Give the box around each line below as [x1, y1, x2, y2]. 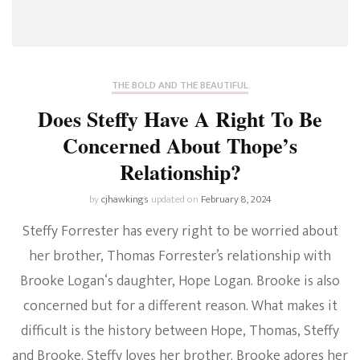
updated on [150, 190, 201, 209]
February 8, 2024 [200, 190, 272, 209]
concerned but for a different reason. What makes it [22, 294, 337, 319]
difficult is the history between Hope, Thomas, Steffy [21, 319, 339, 344]
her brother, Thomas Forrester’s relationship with [29, 244, 331, 269]
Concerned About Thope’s [63, 130, 297, 162]
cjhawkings [100, 190, 148, 209]
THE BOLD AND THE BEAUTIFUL [112, 76, 248, 95]
